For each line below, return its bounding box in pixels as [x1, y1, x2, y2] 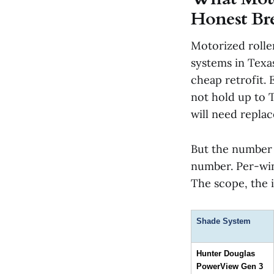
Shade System [196, 216, 251, 226]
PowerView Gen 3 [196, 261, 263, 271]
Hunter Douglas [196, 248, 255, 258]
